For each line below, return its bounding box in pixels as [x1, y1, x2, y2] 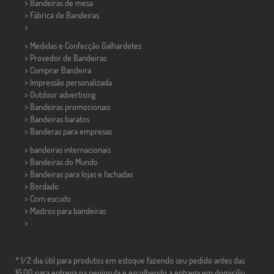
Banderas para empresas [30, 126, 112, 137]
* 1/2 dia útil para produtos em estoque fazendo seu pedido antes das [15, 255, 245, 266]
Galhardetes [102, 40, 141, 51]
